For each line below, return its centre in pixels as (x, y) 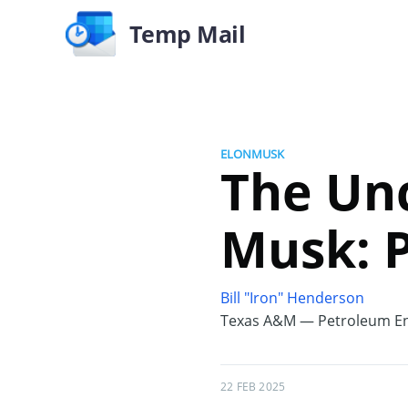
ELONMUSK (252, 154)
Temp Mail (187, 33)
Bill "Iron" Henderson (292, 298)
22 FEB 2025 (253, 387)
